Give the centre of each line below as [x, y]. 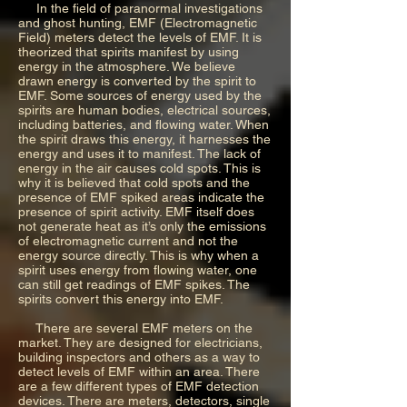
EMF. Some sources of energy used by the [140, 95]
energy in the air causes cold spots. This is [139, 168]
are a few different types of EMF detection [139, 386]
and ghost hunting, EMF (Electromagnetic [138, 22]
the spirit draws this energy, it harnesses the [144, 139]
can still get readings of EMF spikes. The [134, 284]
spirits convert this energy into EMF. [124, 298]
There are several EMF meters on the [135, 328]
